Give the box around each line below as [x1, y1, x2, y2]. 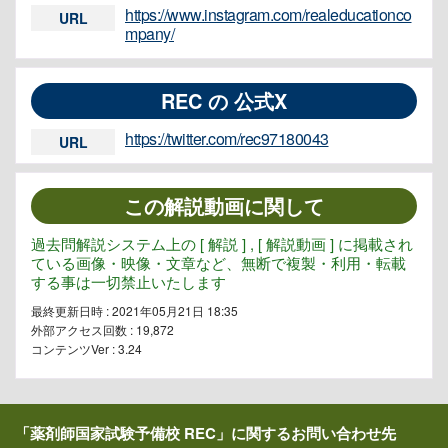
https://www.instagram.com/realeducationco [125, 2, 412, 26]
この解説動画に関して [124, 191, 324, 220]
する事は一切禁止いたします [31, 270, 226, 292]
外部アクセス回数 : [31, 320, 136, 338]
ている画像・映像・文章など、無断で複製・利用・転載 [31, 251, 406, 273]
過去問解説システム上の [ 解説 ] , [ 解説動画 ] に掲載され [31, 232, 413, 254]
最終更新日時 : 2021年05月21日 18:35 [31, 301, 238, 319]
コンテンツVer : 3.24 [31, 339, 142, 357]
